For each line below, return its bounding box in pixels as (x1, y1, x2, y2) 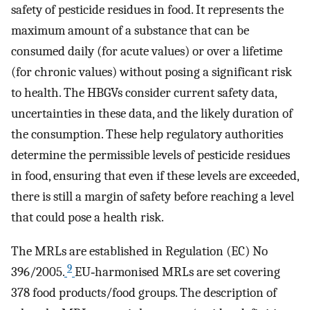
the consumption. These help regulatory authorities (11, 127, 283, 143)
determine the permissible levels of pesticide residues (11, 147, 290, 163)
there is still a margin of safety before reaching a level (11, 189, 294, 205)
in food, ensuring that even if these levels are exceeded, (11, 168, 299, 184)
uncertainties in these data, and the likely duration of (11, 106, 293, 122)
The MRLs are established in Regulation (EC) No (11, 244, 268, 259)
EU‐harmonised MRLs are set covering (75, 264, 280, 280)
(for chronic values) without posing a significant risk (11, 64, 292, 80)
